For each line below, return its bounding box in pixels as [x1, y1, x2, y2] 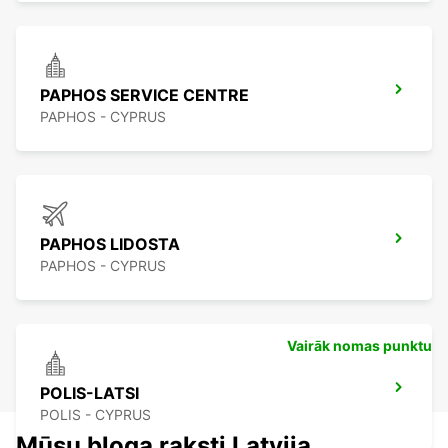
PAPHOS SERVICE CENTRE [40, 85, 249, 106]
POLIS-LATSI [40, 383, 139, 404]
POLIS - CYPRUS [40, 406, 151, 424]
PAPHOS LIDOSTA [40, 234, 180, 255]
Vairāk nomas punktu [287, 337, 432, 355]
